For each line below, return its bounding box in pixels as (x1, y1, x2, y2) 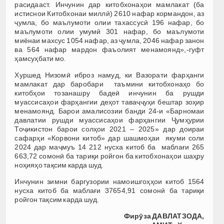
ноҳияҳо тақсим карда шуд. (14, 161, 104, 169)
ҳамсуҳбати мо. (14, 54, 66, 63)
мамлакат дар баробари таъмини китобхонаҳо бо (14, 80, 204, 88)
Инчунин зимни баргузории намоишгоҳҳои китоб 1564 (14, 177, 204, 186)
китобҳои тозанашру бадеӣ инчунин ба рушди (14, 89, 204, 97)
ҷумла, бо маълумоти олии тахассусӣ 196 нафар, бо (14, 18, 204, 27)
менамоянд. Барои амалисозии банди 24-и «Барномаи (14, 107, 204, 115)
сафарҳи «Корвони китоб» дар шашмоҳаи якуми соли (14, 134, 204, 142)
